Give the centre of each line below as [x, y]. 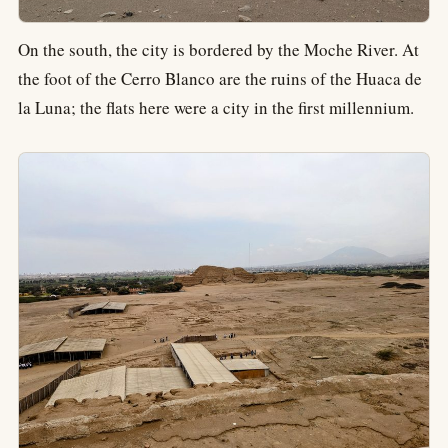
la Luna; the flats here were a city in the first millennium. [216, 107]
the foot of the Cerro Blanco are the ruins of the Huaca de [220, 78]
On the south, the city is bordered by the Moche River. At [218, 49]
